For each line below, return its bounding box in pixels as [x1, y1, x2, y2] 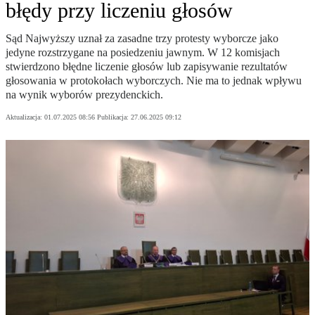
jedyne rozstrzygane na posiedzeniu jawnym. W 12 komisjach [6, 46, 280, 59]
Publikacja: [97, 113, 131, 122]
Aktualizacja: [6, 113, 44, 122]
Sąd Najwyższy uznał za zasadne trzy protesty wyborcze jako [6, 32, 278, 45]
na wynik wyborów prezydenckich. [6, 89, 163, 101]
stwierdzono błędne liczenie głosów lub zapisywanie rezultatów [6, 60, 288, 73]
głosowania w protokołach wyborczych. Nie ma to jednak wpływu [6, 75, 302, 87]
